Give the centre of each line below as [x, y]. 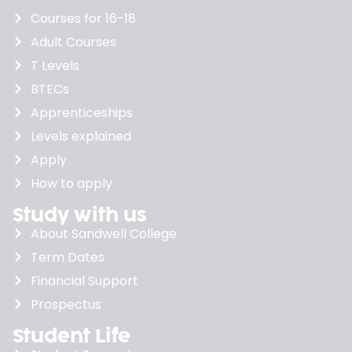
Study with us [80, 215]
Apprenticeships [81, 113]
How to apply [71, 184]
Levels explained [81, 137]
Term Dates [67, 258]
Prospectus [66, 305]
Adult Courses [73, 42]
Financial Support [84, 281]
